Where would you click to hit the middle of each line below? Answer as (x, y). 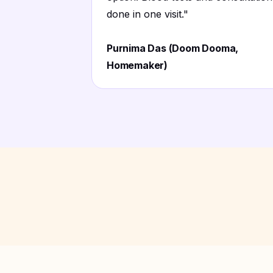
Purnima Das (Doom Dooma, (173, 48)
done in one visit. (145, 14)
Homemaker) (137, 65)
